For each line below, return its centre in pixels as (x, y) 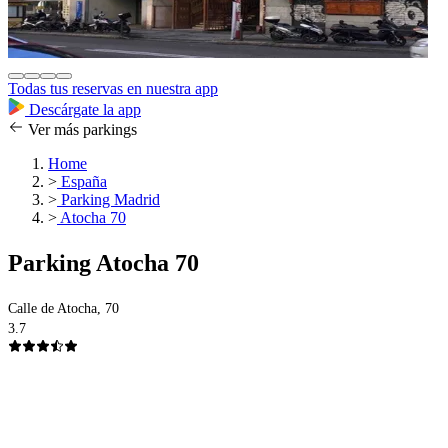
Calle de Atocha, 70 (63, 309)
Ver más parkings (80, 130)
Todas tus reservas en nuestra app (113, 89)
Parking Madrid (108, 200)
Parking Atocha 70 (103, 263)
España (82, 182)
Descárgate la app (83, 110)
